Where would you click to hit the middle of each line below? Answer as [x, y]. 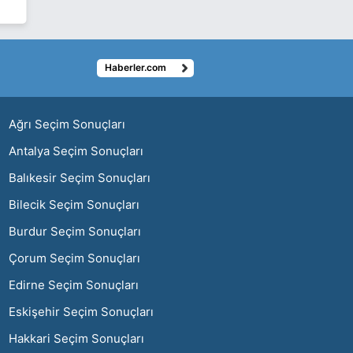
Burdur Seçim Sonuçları [75, 231]
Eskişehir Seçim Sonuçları [81, 311]
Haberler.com [136, 68]
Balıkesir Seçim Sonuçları [80, 177]
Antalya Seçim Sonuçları [76, 150]
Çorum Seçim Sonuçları [74, 258]
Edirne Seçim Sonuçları [74, 284]
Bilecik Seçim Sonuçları [74, 204]
